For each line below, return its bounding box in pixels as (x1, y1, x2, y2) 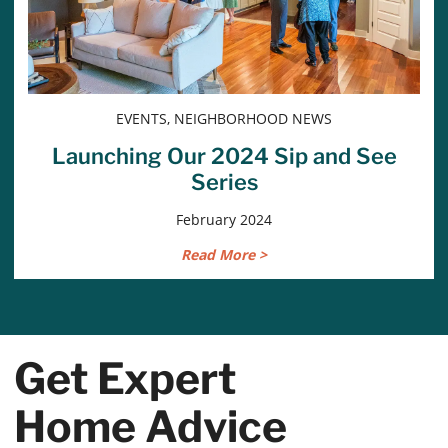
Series (190, 169, 258, 196)
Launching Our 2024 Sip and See (51, 143, 397, 170)
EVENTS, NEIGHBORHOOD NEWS (116, 109, 332, 129)
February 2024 (176, 210, 272, 230)
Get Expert (14, 353, 236, 406)
